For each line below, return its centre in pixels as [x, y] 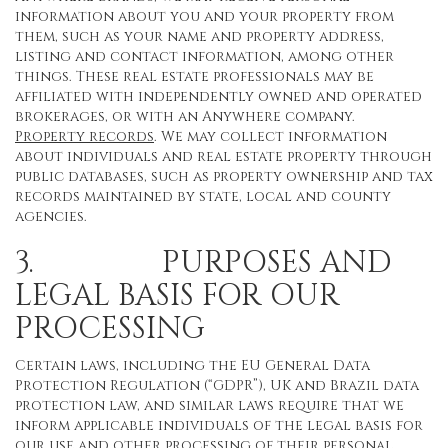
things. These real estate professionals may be [194, 76]
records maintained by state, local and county [203, 196]
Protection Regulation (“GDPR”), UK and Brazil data [217, 385]
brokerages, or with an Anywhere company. [185, 116]
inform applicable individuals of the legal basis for [219, 425]
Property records [84, 136]
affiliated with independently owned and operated [218, 96]
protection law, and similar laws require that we [209, 405]
